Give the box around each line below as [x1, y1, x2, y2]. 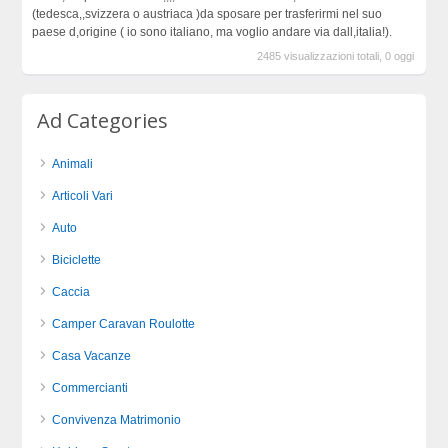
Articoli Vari [52, 189, 114, 204]
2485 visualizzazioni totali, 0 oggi [257, 49, 415, 62]
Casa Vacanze [52, 349, 132, 364]
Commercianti [52, 381, 129, 396]
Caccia [52, 285, 91, 300]
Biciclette [52, 253, 102, 268]
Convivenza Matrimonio [52, 413, 182, 428]
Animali [52, 157, 94, 172]
